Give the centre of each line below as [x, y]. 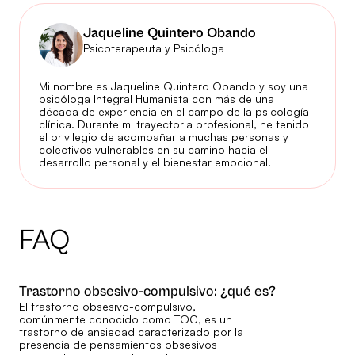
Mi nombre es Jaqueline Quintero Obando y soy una [174, 86]
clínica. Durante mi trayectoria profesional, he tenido [174, 124]
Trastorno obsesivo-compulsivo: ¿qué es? [147, 292]
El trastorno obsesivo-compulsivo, [107, 307]
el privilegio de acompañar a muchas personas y [164, 137]
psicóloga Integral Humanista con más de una [157, 99]
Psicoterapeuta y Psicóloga [154, 48]
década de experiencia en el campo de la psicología [174, 112]
